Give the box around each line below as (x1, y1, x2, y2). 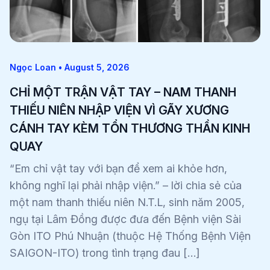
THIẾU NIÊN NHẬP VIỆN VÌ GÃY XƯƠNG (10, 102, 229, 118)
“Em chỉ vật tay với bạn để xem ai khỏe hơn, (10, 162, 227, 175)
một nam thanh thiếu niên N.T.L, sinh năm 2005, (10, 195, 245, 209)
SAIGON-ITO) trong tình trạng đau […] (10, 246, 199, 259)
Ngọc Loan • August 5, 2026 (10, 61, 130, 72)
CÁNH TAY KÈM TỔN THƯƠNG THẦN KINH (10, 121, 250, 136)
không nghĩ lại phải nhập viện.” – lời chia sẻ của (10, 178, 242, 192)
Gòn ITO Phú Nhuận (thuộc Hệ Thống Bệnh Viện (10, 229, 251, 242)
